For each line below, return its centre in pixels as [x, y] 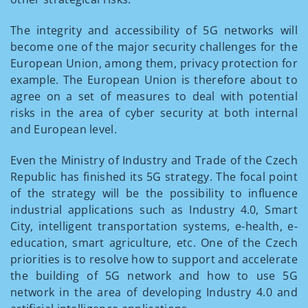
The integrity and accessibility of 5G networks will [154, 30]
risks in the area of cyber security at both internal [154, 113]
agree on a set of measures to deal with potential [154, 96]
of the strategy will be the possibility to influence [154, 193]
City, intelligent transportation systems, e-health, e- [154, 226]
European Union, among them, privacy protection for [154, 63]
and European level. [64, 129]
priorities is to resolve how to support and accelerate [154, 259]
